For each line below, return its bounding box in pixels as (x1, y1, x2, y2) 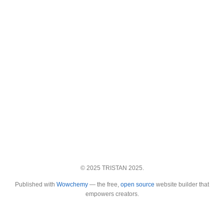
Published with (15, 181, 56, 188)
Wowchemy (56, 181, 88, 188)
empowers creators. (85, 190, 139, 197)
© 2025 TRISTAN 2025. (80, 164, 144, 172)
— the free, (88, 181, 120, 188)
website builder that (154, 181, 209, 188)
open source (120, 181, 154, 188)
